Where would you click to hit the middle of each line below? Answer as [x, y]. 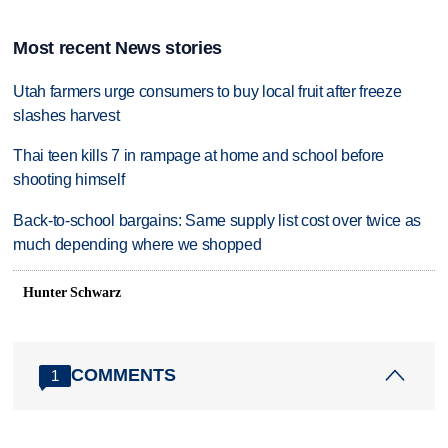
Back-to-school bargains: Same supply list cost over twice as [217, 221]
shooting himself [69, 180]
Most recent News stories [117, 47]
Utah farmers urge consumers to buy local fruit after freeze [207, 91]
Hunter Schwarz [72, 292]
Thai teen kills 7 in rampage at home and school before [199, 156]
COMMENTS [124, 375]
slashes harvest [66, 115]
